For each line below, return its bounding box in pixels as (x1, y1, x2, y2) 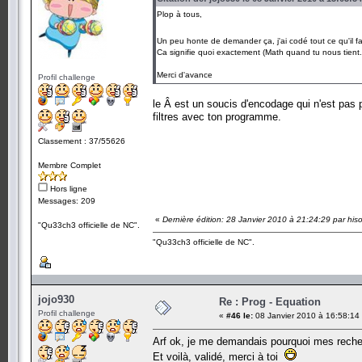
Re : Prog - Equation (219, 295, 321, 308)
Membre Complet (38, 160, 101, 170)
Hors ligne (48, 183, 87, 193)
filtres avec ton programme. (153, 110, 281, 123)
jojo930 (38, 293, 74, 305)
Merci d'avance (157, 69, 213, 79)
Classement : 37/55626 (38, 136, 125, 145)
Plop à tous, (157, 9, 202, 19)
